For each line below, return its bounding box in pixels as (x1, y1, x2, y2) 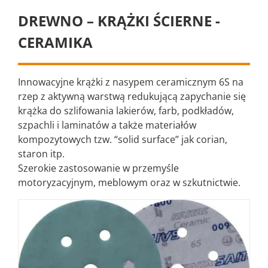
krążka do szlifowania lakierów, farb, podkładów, (18, 104, 234, 118)
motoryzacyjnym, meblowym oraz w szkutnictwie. (18, 176, 240, 190)
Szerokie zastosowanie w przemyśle (18, 162, 179, 175)
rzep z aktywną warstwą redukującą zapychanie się (18, 90, 246, 103)
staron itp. (18, 147, 65, 161)
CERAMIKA (18, 32, 93, 53)
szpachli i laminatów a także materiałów (18, 118, 196, 132)
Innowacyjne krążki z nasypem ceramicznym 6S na (18, 75, 243, 89)
